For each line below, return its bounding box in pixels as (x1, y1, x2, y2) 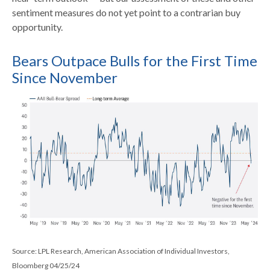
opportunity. (12, 20, 63, 33)
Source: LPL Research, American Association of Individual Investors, (12, 246, 230, 256)
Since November (12, 68, 118, 86)
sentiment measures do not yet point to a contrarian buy (12, 6, 240, 18)
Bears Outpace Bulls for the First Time (12, 51, 257, 69)
